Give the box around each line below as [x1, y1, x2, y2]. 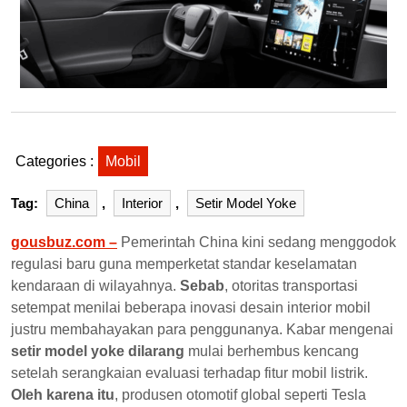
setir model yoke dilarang [11, 342, 184, 359]
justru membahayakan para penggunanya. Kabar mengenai [11, 321, 393, 337]
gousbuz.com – [11, 233, 117, 250]
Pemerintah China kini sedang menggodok [117, 233, 396, 250]
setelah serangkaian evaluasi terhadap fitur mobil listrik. [11, 364, 368, 381]
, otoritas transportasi [224, 277, 358, 293]
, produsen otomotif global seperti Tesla [114, 386, 366, 402]
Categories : [15, 153, 94, 169]
